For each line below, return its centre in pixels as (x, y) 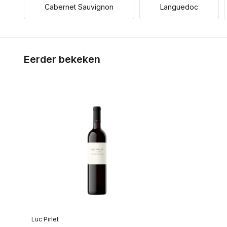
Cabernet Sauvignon (79, 7)
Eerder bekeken (62, 59)
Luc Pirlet (45, 219)
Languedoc (179, 7)
